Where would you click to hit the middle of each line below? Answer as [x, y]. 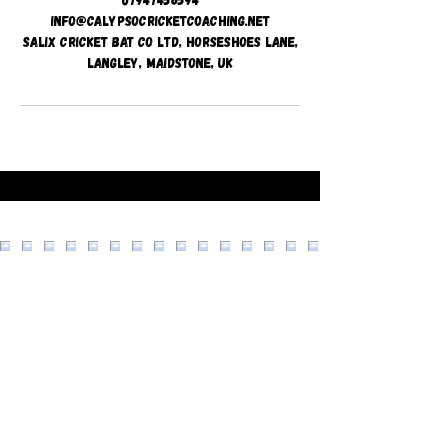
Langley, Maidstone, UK [160, 62]
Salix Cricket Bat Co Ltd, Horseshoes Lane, [160, 41]
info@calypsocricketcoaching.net [160, 20]
